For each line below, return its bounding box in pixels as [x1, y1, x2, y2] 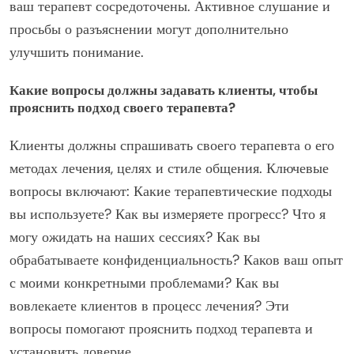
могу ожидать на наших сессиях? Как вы [9, 227, 260, 247]
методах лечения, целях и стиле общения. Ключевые [9, 158, 329, 178]
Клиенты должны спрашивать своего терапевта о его [9, 135, 334, 155]
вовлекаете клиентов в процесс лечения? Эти [9, 296, 289, 315]
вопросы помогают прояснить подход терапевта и [9, 318, 313, 338]
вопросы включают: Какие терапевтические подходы [9, 181, 332, 201]
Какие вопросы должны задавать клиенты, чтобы [9, 81, 318, 100]
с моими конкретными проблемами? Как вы [9, 273, 279, 292]
